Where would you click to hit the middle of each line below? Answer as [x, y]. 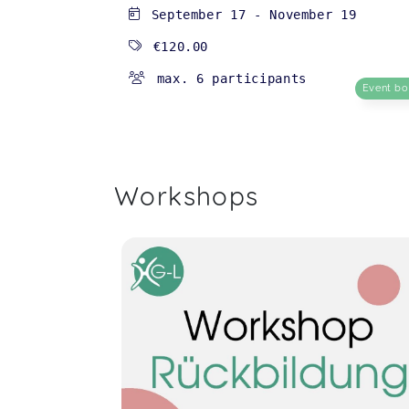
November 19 [313, 15]
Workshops [187, 196]
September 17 [199, 15]
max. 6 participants [231, 79]
